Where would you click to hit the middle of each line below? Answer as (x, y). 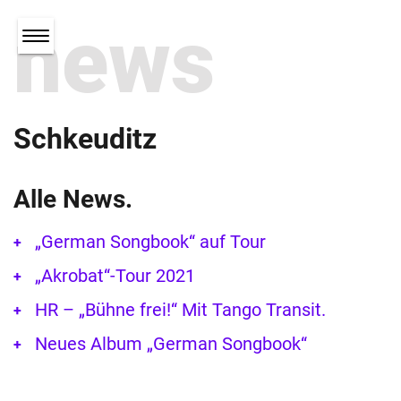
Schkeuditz (85, 139)
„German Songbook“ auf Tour (150, 242)
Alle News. (73, 200)
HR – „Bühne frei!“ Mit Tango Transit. (180, 310)
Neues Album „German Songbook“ (171, 344)
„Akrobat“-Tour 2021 (115, 276)
